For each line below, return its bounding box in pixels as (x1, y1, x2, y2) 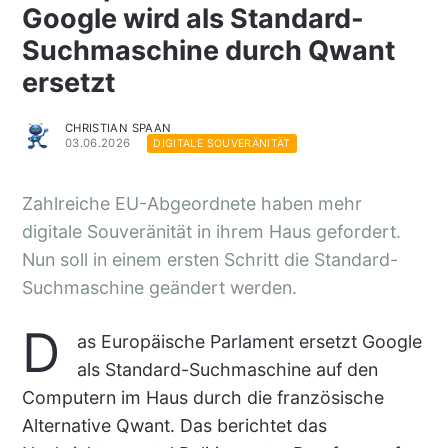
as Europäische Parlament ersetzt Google (76, 331, 422, 352)
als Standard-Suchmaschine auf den (76, 359, 378, 380)
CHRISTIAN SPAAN (64, 120, 172, 135)
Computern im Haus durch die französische (21, 387, 384, 408)
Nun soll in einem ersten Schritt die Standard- (21, 249, 398, 271)
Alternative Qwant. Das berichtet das (21, 415, 327, 436)
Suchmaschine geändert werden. (21, 277, 297, 299)
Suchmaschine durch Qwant (21, 34, 395, 68)
